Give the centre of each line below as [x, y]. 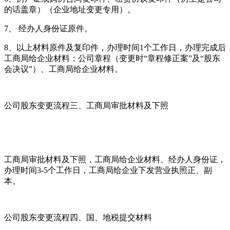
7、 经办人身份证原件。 [48, 28]
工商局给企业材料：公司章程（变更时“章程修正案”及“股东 [112, 58]
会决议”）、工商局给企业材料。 [63, 69]
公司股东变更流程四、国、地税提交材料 [78, 217]
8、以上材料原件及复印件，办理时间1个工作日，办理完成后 [115, 47]
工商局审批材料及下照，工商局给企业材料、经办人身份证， [115, 159]
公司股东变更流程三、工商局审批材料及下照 [86, 105]
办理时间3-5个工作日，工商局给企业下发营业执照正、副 [108, 170]
